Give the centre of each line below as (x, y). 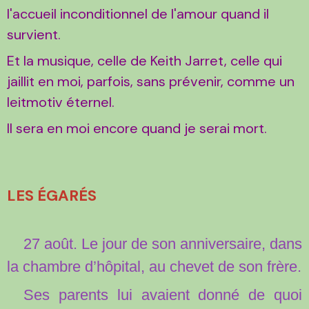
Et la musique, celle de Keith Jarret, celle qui (144, 61)
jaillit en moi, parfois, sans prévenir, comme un (151, 82)
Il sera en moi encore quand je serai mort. (137, 129)
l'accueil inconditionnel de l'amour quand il (138, 14)
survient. (36, 35)
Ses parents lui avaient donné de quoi (163, 295)
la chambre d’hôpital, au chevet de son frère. (154, 266)
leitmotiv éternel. (62, 102)
